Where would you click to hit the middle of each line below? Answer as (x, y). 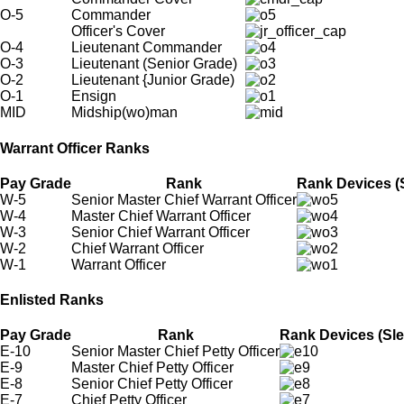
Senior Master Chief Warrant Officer (184, 199)
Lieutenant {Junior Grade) (153, 80)
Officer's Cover (118, 32)
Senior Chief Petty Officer (152, 384)
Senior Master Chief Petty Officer (175, 352)
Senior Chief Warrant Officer (161, 232)
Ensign (94, 96)
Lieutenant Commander (147, 48)
